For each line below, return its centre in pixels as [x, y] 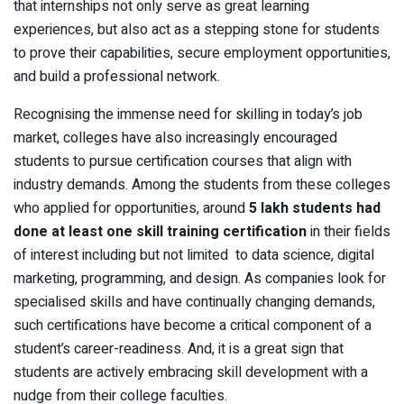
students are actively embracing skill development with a [191, 373]
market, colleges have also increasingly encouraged [175, 138]
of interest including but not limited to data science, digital [194, 256]
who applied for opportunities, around [129, 209]
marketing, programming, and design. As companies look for [200, 279]
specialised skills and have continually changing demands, [194, 303]
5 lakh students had [313, 209]
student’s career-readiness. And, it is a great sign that [179, 349]
